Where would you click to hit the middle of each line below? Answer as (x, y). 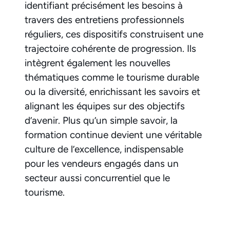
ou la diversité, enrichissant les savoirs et (112, 92)
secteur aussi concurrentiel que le (97, 178)
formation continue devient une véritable (113, 135)
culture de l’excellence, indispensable (104, 149)
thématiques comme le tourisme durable (112, 78)
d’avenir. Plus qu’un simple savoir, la (101, 121)
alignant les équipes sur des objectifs (105, 106)
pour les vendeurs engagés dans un (102, 164)
